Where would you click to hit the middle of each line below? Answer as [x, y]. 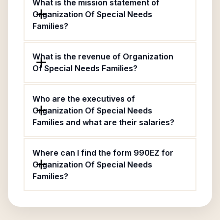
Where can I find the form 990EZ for [103, 153]
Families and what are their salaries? [103, 122]
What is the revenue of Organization [103, 56]
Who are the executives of [84, 99]
